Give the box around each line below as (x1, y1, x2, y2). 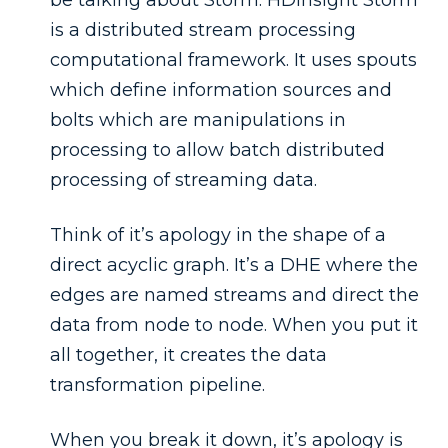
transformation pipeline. (50, 373, 265, 396)
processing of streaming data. (50, 168, 317, 191)
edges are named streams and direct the (50, 283, 419, 306)
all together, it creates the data (50, 343, 327, 366)
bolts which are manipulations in (50, 108, 346, 131)
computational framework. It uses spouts (50, 48, 417, 71)
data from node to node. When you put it (50, 313, 418, 336)
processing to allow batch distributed (50, 138, 385, 161)
